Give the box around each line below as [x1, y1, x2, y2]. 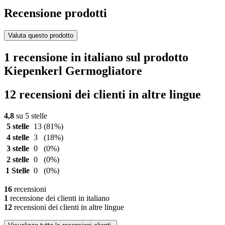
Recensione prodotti [4, 7, 107, 20]
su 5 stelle [14, 111, 47, 121]
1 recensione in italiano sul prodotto [4, 51, 188, 64]
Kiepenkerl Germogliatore [4, 64, 142, 78]
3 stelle [6, 144, 29, 153]
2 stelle [6, 155, 29, 164]
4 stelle [6, 133, 29, 142]
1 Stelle [6, 166, 30, 175]
